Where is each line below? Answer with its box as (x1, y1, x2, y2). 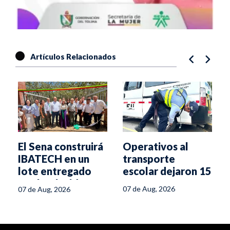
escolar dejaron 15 (123, 164, 212, 177)
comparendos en (123, 177, 202, 189)
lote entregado (18, 164, 91, 177)
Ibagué (123, 189, 155, 202)
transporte (123, 152, 175, 165)
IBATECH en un (18, 152, 89, 165)
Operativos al (123, 140, 188, 152)
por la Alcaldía (18, 177, 87, 189)
